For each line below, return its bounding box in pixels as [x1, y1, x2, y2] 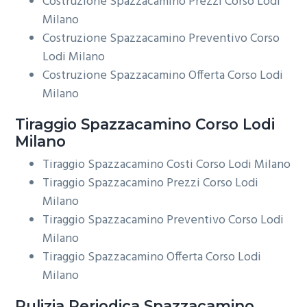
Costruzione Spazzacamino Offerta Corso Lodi [42, 65, 284, 86]
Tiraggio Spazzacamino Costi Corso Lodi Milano [42, 155, 291, 175]
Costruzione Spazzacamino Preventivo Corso [42, 28, 280, 49]
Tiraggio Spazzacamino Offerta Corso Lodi [42, 247, 262, 268]
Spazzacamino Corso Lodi [77, 114, 275, 133]
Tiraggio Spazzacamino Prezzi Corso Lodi [42, 173, 259, 194]
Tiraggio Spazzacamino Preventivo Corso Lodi [42, 210, 284, 231]
